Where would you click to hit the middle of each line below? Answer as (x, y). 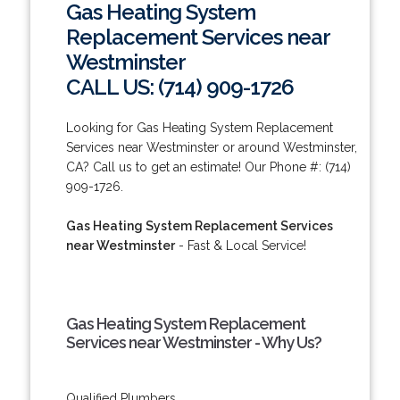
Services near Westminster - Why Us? (193, 342)
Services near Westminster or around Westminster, (211, 147)
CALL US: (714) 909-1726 (179, 87)
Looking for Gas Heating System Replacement (199, 127)
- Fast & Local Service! (240, 245)
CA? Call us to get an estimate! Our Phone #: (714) (208, 167)
